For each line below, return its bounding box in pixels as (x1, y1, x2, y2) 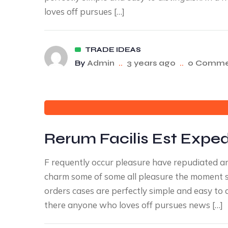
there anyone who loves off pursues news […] (44, 199, 223, 210)
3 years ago (127, 58, 176, 68)
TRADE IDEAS (85, 45, 141, 54)
